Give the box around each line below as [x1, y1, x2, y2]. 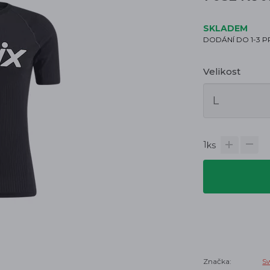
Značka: [203, 257, 232, 266]
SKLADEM [203, 23, 248, 34]
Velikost [203, 66, 241, 77]
